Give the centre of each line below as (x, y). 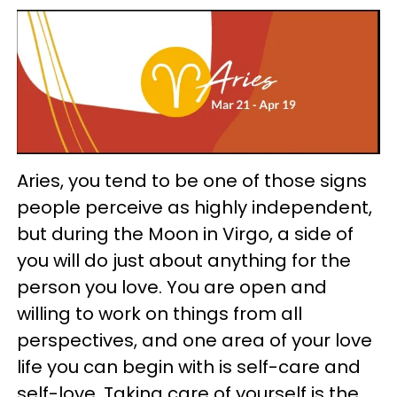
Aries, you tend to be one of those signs (192, 180)
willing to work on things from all (160, 313)
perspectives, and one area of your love (195, 340)
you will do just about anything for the (184, 260)
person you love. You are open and (172, 287)
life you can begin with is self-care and (189, 366)
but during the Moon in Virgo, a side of (185, 234)
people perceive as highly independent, (195, 207)
